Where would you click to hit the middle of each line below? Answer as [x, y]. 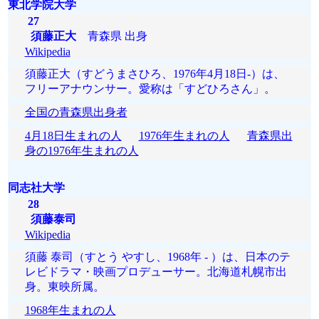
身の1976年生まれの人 [82, 151]
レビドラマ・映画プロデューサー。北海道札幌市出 [156, 272]
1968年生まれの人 [70, 310]
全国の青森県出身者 [76, 112]
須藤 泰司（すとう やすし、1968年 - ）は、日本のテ [157, 257]
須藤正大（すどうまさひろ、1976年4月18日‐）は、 [155, 74]
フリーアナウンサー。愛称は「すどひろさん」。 [150, 89]
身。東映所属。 [64, 287]
